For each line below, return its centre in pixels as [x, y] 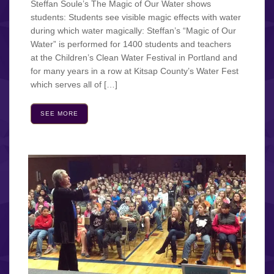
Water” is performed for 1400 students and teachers [131, 44]
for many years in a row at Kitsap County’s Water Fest [135, 71]
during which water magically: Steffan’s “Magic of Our [133, 30]
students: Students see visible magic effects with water [136, 17]
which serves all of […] [74, 84]
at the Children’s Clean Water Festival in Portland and [134, 57]
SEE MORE [59, 113]
